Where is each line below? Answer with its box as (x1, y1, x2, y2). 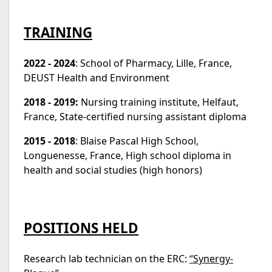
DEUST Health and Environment (24, 70, 169, 84)
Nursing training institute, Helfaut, (78, 95, 239, 109)
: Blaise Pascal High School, (75, 134, 199, 148)
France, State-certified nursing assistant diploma (24, 109, 246, 123)
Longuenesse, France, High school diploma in (24, 148, 231, 162)
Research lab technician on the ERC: (24, 251, 189, 265)
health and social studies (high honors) (24, 163, 202, 177)
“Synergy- (189, 251, 233, 265)
